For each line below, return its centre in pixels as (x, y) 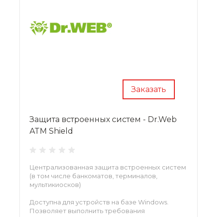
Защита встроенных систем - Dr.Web (103, 119)
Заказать (149, 89)
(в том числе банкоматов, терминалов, (93, 176)
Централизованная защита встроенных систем (108, 167)
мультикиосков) (55, 184)
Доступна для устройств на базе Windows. (99, 202)
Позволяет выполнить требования (87, 210)
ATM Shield (51, 131)
